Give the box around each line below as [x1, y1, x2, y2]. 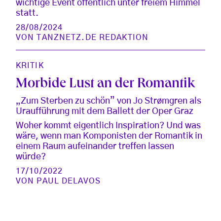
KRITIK [16, 62, 44, 70]
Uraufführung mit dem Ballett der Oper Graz [16, 107, 193, 116]
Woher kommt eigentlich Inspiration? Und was [16, 121, 201, 131]
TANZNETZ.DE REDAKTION [37, 34, 149, 42]
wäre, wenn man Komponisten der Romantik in [16, 132, 202, 141]
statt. [16, 9, 38, 18]
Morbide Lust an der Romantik [16, 77, 195, 92]
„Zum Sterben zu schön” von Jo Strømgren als [16, 97, 201, 106]
